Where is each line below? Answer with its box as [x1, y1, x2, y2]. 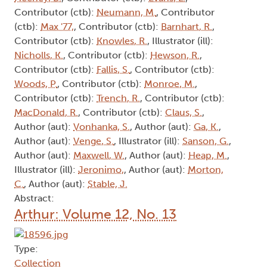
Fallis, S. [97, 64, 130, 76]
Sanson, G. [182, 135, 229, 147]
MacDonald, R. [14, 107, 78, 119]
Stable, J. [88, 178, 128, 190]
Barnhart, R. [161, 21, 212, 33]
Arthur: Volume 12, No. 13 [14, 206, 176, 223]
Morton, [188, 164, 223, 176]
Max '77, [41, 21, 74, 33]
